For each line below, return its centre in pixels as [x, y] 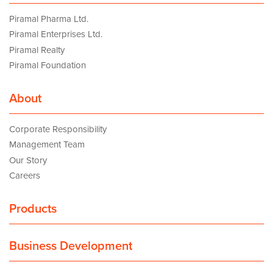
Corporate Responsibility [58, 129]
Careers [25, 176]
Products [33, 209]
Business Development [71, 246]
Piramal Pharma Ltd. [49, 19]
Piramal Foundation [48, 66]
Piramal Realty [37, 50]
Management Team [47, 145]
